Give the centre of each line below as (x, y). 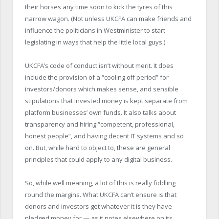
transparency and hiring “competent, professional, (100, 124)
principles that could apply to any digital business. (99, 159)
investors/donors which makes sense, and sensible (102, 89)
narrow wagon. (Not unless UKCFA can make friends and (108, 18)
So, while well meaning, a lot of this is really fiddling (100, 183)
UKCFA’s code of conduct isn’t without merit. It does (99, 65)
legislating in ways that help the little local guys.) (95, 42)
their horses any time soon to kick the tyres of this (99, 7)
